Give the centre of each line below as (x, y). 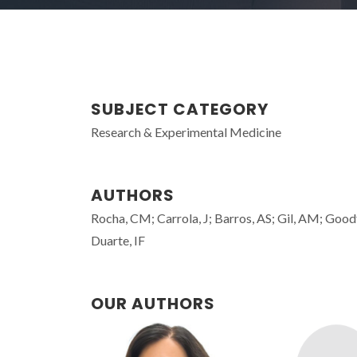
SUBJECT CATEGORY (180, 109)
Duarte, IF (118, 240)
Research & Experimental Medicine (186, 132)
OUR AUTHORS (153, 304)
